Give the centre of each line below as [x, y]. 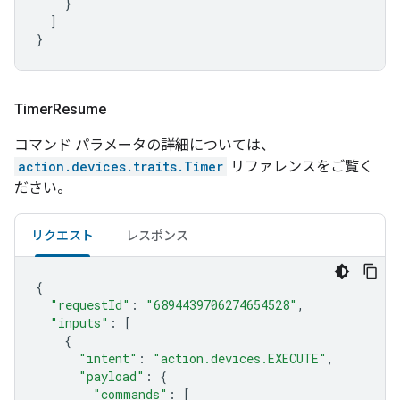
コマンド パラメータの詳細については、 [145, 145]
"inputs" [79, 323]
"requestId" [90, 305]
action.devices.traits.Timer [121, 167]
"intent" [108, 358]
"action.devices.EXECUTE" [240, 358]
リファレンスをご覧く [300, 167]
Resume [81, 109]
